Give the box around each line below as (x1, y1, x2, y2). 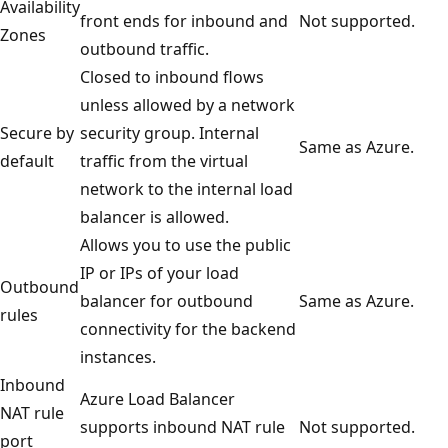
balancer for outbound (80, 289, 253, 312)
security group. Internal (80, 121, 259, 144)
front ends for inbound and (80, 9, 288, 32)
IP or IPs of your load (80, 261, 239, 284)
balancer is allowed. (80, 205, 229, 228)
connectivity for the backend (80, 317, 296, 340)
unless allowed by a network (80, 93, 295, 116)
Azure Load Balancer (80, 387, 235, 410)
